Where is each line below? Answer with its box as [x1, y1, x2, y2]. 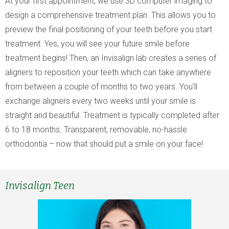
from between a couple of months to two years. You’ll [5, 82, 197, 91]
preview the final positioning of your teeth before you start [5, 25, 212, 34]
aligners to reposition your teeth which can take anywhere [5, 67, 211, 77]
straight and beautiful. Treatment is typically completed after [5, 110, 219, 120]
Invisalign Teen [5, 179, 75, 192]
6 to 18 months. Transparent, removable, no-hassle [5, 125, 187, 134]
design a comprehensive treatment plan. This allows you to [5, 10, 216, 20]
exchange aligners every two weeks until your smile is [5, 96, 196, 106]
